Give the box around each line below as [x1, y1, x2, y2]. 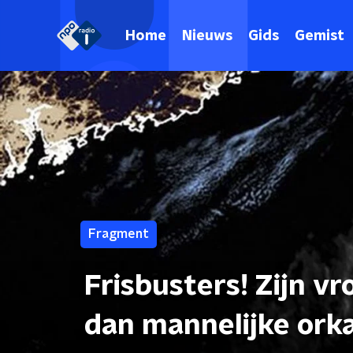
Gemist [295, 28, 344, 43]
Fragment [88, 228, 149, 240]
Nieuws [182, 28, 232, 43]
